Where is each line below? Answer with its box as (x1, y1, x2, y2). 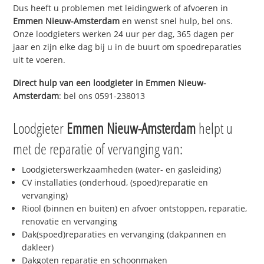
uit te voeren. (13, 54, 66, 65)
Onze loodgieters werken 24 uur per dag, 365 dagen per (13, 28, 235, 39)
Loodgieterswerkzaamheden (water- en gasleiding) (22, 164, 222, 176)
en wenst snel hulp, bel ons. (120, 15, 233, 27)
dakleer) (22, 242, 54, 253)
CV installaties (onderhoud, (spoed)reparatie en (22, 177, 209, 189)
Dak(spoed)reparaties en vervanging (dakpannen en (22, 229, 227, 240)
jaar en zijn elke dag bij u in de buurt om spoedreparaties (13, 41, 242, 52)
